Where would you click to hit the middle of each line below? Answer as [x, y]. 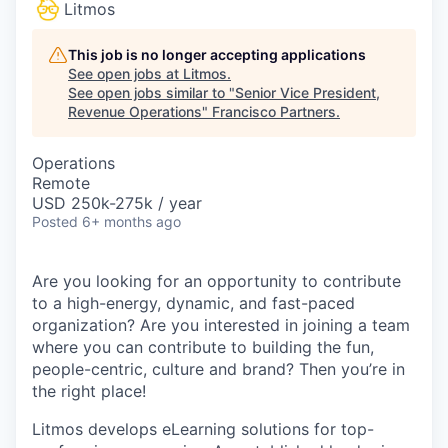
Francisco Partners [274, 111]
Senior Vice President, [307, 92]
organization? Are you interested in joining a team [221, 325]
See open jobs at [125, 73]
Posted [55, 221]
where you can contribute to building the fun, [203, 347]
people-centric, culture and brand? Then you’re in [218, 369]
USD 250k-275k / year [117, 203]
